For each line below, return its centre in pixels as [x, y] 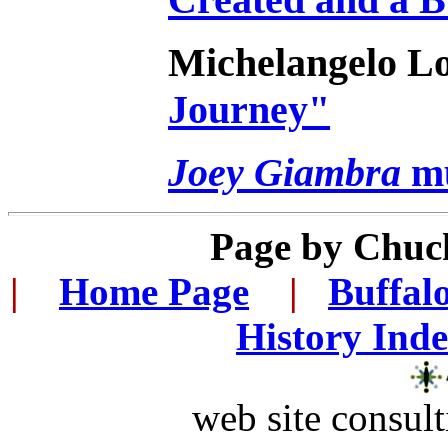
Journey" [249, 109]
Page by [281, 246]
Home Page [154, 291]
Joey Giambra [284, 172]
